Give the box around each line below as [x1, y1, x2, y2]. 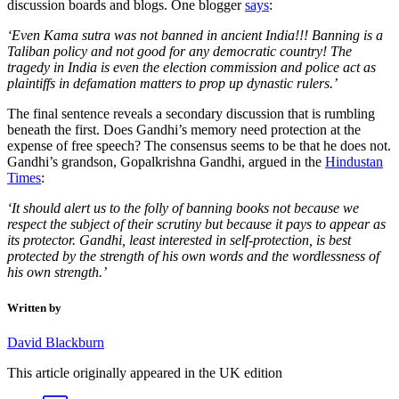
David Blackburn [7, 334, 104, 350]
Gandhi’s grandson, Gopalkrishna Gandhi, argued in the [7, 154, 325, 170]
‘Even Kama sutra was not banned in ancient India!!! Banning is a [7, 28, 383, 44]
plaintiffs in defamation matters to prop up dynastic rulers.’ [7, 76, 343, 92]
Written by [7, 300, 61, 314]
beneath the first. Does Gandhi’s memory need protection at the [7, 122, 361, 138]
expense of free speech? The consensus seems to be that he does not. [7, 138, 391, 154]
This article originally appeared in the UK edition [7, 364, 282, 380]
